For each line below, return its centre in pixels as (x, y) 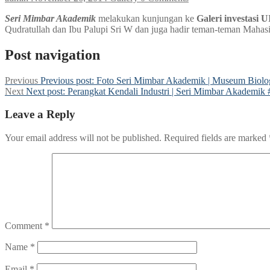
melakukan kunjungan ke (146, 18)
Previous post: (67, 80)
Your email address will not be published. (83, 138)
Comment (25, 226)
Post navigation (52, 55)
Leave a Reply (40, 115)
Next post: (46, 91)
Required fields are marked (216, 138)
